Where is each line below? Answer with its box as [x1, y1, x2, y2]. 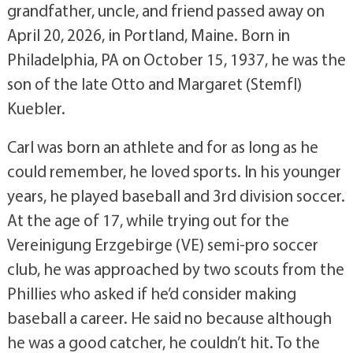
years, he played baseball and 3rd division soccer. [6, 184, 345, 206]
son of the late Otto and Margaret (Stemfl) [6, 72, 302, 94]
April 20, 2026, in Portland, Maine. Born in [6, 24, 290, 45]
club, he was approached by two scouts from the [6, 258, 344, 279]
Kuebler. [6, 97, 65, 118]
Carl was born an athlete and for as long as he [6, 136, 318, 157]
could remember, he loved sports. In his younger [6, 160, 341, 181]
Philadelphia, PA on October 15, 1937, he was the [6, 48, 346, 69]
